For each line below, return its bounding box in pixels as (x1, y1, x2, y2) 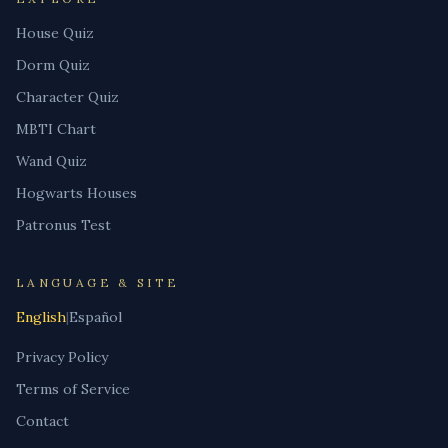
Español (69, 307, 122, 326)
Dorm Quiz (16, 55, 90, 74)
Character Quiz (16, 87, 119, 106)
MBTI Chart (16, 119, 96, 138)
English (16, 307, 66, 326)
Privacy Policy (16, 347, 108, 366)
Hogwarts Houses (16, 183, 137, 202)
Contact (16, 411, 69, 430)
